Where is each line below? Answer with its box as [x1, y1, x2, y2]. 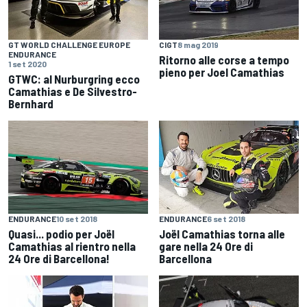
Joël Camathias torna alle [159, 227, 285, 241]
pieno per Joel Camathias [159, 65, 284, 79]
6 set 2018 [207, 214, 245, 224]
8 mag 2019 [177, 40, 219, 50]
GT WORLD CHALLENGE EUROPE [8, 40, 130, 50]
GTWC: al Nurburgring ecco [8, 72, 140, 86]
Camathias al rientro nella [8, 239, 136, 254]
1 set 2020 [8, 59, 47, 69]
